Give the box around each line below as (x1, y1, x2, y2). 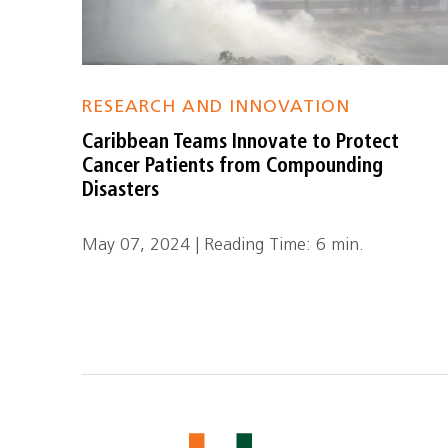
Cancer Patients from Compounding (82, 157, 384, 177)
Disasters (82, 181, 160, 201)
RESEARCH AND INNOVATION (82, 99, 351, 116)
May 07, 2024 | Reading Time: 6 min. (82, 237, 365, 254)
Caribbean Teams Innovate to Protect (82, 133, 400, 153)
